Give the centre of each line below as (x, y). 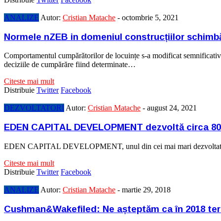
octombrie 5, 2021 (150, 18)
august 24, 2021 (172, 108)
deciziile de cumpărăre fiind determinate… (70, 65)
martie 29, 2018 (146, 189)
